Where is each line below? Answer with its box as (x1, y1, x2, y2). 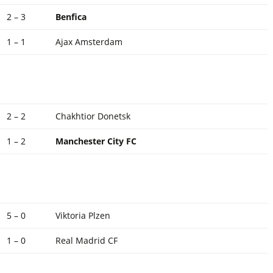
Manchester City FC (55, 135, 136, 147)
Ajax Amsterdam (55, 36, 122, 48)
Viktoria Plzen (55, 210, 110, 221)
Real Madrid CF (55, 235, 118, 246)
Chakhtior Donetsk (55, 110, 130, 122)
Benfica (55, 11, 87, 23)
